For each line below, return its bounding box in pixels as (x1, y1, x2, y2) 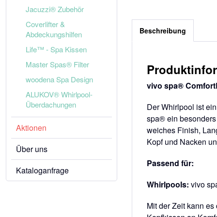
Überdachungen (26, 99, 76, 109)
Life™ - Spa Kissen (26, 44, 87, 54)
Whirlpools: (147, 179, 189, 190)
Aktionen (16, 122, 46, 133)
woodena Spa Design (26, 74, 93, 84)
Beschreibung (139, 26, 186, 35)
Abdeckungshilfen (26, 29, 82, 39)
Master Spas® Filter (26, 59, 89, 69)
